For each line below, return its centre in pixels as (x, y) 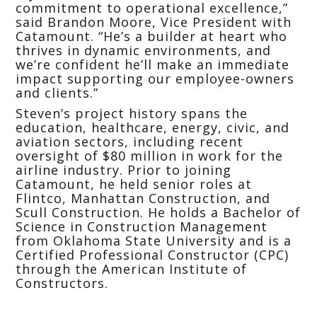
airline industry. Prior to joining (123, 169)
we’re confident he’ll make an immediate (152, 64)
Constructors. (62, 283)
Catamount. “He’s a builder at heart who (151, 36)
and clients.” (57, 92)
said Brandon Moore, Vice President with (154, 22)
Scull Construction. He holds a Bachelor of (158, 212)
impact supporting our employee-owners (155, 78)
